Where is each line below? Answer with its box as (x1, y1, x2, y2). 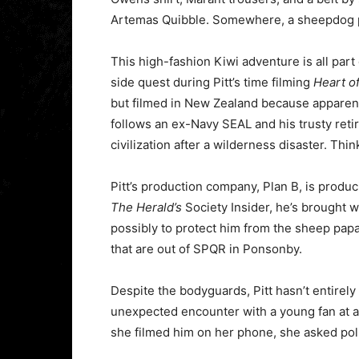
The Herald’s (111, 200, 182, 216)
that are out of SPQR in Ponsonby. (111, 241, 302, 257)
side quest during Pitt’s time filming (111, 75, 313, 91)
